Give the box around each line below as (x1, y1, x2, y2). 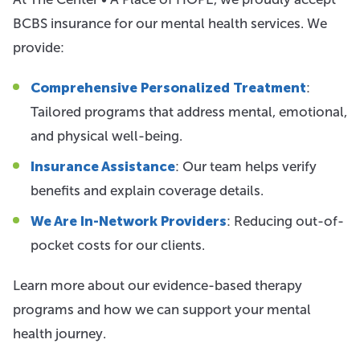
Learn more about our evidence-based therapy (13, 277, 302, 293)
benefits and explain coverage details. (31, 182, 264, 198)
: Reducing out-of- (227, 213, 344, 229)
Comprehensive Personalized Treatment (31, 80, 306, 96)
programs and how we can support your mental (13, 301, 311, 317)
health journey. (13, 325, 106, 342)
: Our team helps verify (175, 158, 317, 174)
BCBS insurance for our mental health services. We (13, 15, 327, 31)
